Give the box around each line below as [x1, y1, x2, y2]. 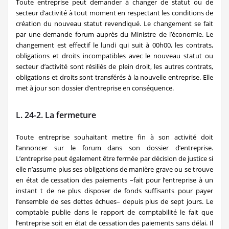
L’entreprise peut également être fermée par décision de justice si [16, 153, 213, 163]
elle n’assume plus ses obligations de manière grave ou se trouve [16, 164, 213, 174]
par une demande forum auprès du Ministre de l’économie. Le [16, 29, 213, 39]
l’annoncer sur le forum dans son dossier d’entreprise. [16, 143, 213, 152]
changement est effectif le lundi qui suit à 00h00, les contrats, [16, 40, 213, 50]
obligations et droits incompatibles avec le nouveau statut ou [16, 51, 213, 60]
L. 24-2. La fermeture [16, 109, 96, 121]
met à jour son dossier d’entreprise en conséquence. [16, 83, 174, 93]
